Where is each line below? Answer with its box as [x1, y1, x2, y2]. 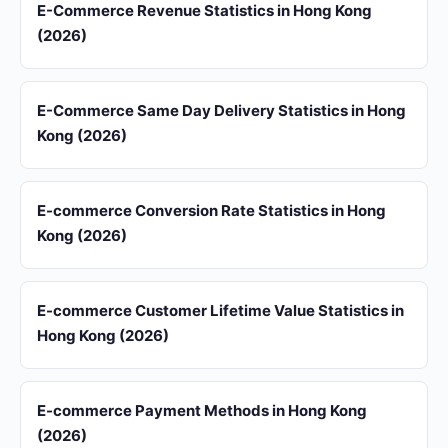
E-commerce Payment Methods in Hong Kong [37, 401, 367, 420]
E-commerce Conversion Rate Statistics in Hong [37, 201, 386, 220]
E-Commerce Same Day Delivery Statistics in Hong [37, 101, 406, 120]
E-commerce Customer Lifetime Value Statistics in [37, 301, 404, 320]
